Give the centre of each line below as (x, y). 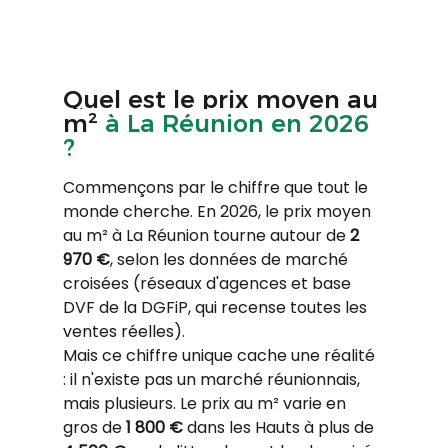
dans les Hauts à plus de (280, 427)
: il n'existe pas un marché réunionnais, (213, 379)
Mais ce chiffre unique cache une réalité (220, 355)
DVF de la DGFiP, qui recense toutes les (216, 307)
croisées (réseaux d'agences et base (208, 283)
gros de (94, 427)
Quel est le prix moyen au (223, 99)
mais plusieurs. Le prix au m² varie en (206, 403)
